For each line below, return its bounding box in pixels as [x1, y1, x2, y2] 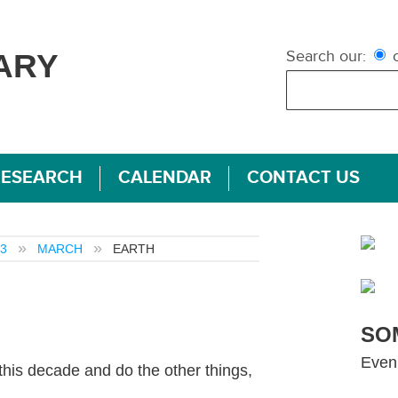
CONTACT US [247, 167, 360, 188]
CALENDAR [118, 167, 211, 188]
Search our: [286, 46, 367, 66]
